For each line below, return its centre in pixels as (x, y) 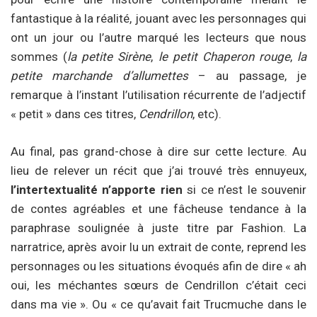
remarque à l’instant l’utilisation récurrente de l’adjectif (158, 95)
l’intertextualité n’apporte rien (97, 189)
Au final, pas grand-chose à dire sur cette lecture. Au (158, 151)
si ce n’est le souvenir (244, 189)
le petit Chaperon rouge (224, 57)
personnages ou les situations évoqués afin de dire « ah (158, 266)
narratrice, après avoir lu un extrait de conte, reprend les (158, 247)
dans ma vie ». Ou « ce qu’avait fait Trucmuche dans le (158, 304)
